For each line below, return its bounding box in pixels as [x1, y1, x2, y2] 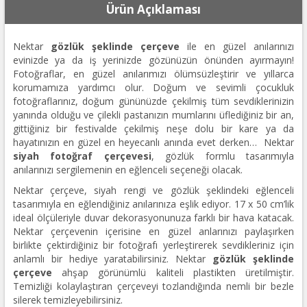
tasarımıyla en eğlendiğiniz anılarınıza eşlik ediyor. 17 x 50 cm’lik [12, 197, 295, 210]
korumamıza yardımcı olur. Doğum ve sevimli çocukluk [12, 80, 295, 94]
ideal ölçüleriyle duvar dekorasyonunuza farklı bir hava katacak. [12, 210, 295, 224]
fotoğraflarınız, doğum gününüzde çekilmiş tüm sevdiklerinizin [12, 94, 295, 108]
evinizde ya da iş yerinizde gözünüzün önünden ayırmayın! [12, 53, 295, 66]
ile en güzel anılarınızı [179, 39, 295, 53]
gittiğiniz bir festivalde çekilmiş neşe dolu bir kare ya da [12, 121, 295, 135]
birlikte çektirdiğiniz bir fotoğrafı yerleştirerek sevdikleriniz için [12, 238, 295, 251]
